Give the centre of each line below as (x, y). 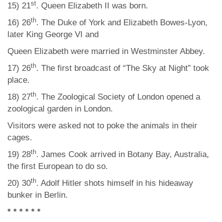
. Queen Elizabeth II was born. (92, 6)
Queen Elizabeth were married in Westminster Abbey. (106, 51)
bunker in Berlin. (38, 195)
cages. (20, 138)
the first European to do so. (58, 166)
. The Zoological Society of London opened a (118, 97)
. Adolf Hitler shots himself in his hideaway (115, 183)
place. (19, 80)
